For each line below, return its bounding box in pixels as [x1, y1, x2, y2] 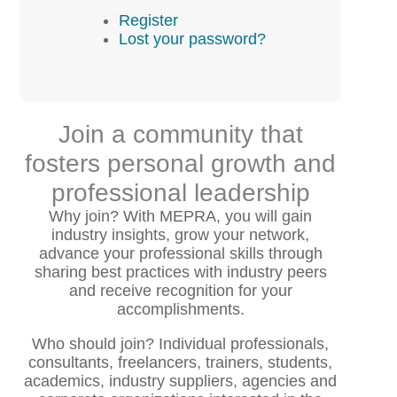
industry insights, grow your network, [51, 225, 310, 244]
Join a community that [58, 120, 303, 148]
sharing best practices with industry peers [34, 262, 327, 281]
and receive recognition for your [68, 281, 292, 300]
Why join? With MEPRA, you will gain [49, 206, 313, 225]
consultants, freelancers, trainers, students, [28, 353, 333, 371]
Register [119, 11, 179, 29]
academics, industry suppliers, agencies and [24, 371, 338, 390]
